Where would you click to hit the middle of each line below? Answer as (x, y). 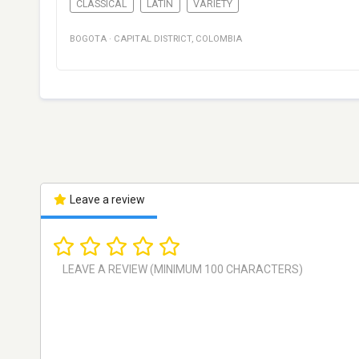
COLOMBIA (219, 39)
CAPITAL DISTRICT (153, 39)
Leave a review (106, 200)
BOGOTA (88, 39)
